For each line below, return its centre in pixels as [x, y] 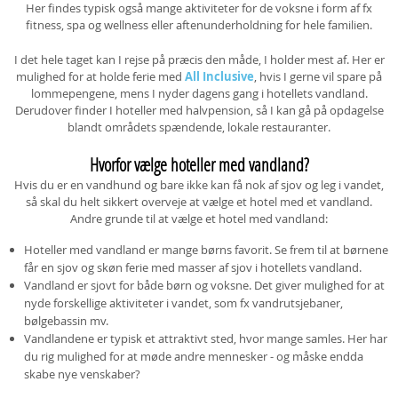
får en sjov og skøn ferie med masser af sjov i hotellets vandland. [193, 267]
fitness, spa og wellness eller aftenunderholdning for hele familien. [199, 25]
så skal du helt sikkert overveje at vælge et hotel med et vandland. [199, 202]
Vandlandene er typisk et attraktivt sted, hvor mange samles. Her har [206, 338]
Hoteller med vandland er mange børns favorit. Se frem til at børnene [206, 250]
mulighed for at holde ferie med [100, 76]
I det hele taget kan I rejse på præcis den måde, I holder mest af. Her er [199, 60]
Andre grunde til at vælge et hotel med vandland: [199, 219]
